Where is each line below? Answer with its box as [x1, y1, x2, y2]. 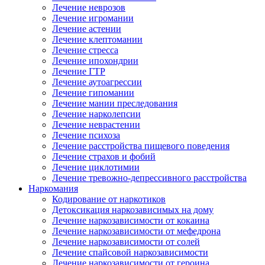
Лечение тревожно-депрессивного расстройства [52, 173, 247, 183]
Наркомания [28, 183, 78, 193]
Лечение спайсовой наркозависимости [52, 247, 208, 257]
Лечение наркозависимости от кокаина [52, 215, 209, 225]
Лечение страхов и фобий [52, 151, 156, 161]
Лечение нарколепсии [52, 109, 141, 119]
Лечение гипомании [52, 88, 134, 98]
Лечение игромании [52, 13, 134, 23]
